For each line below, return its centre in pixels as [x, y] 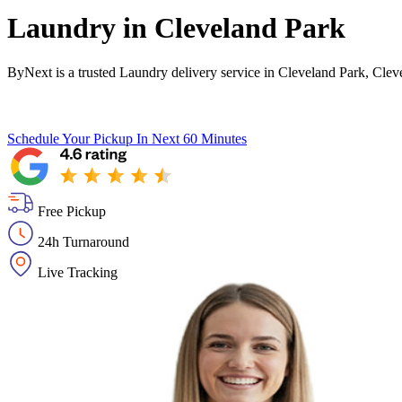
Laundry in [81, 28]
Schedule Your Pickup [70, 138]
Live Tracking [78, 272]
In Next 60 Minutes [192, 138]
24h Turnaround [83, 241]
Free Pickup [72, 211]
